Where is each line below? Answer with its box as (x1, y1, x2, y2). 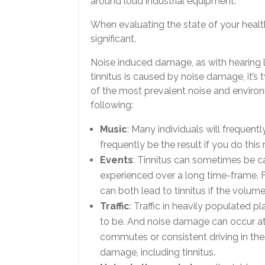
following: (91, 99, 133, 111)
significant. (91, 33, 136, 45)
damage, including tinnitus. (100, 247, 215, 258)
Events (100, 154, 133, 166)
